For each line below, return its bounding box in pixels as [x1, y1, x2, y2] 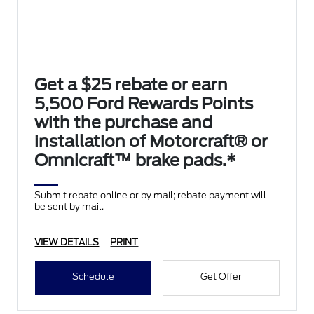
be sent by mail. [34, 201, 104, 212]
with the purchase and [34, 113, 213, 133]
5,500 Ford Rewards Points [34, 94, 254, 114]
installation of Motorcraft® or [34, 132, 268, 152]
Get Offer [200, 271, 242, 282]
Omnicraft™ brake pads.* [34, 151, 236, 171]
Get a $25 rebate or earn [34, 75, 228, 95]
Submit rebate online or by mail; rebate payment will [34, 190, 267, 201]
